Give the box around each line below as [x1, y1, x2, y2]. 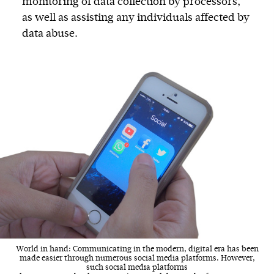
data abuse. [22, 28, 78, 40]
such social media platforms [86, 263, 188, 272]
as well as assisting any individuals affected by [22, 12, 250, 24]
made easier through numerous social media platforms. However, [19, 254, 255, 262]
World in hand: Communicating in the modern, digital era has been [15, 245, 259, 253]
